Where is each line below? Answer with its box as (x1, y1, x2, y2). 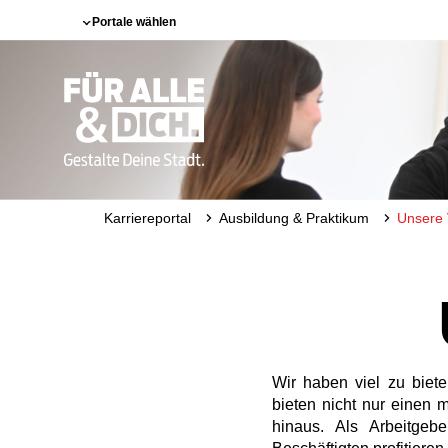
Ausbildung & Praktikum (219, 209, 369, 226)
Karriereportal (104, 209, 191, 226)
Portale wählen (92, 14, 176, 29)
